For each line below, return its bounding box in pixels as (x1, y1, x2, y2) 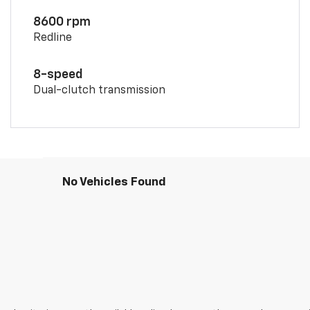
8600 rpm (33, 15, 91, 28)
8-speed (33, 68, 83, 81)
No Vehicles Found (62, 176, 166, 188)
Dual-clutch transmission (33, 84, 165, 96)
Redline (33, 32, 72, 44)
